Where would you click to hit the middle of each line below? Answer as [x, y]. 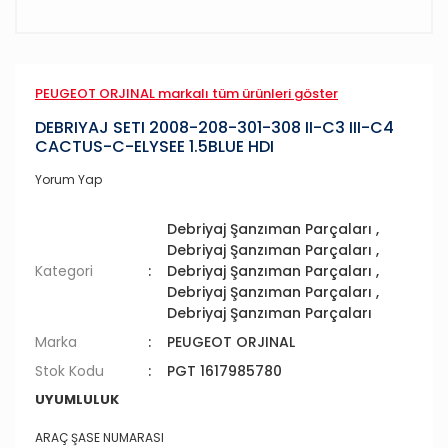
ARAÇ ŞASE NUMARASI [99, 437]
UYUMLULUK [77, 399]
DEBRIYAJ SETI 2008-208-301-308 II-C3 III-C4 [214, 127]
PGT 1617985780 [225, 371]
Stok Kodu [69, 371]
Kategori [64, 271]
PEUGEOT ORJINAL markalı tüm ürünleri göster [186, 93]
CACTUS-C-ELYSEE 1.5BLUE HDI [154, 146]
